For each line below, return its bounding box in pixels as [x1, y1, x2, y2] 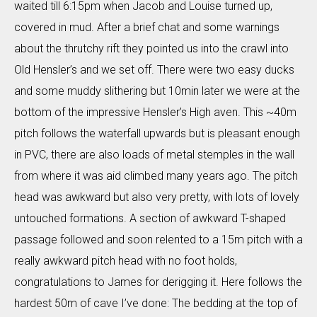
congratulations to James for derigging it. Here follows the [14, 275, 302, 289]
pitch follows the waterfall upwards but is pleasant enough [14, 126, 300, 140]
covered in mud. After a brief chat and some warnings [14, 20, 279, 34]
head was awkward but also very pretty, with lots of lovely [14, 190, 299, 204]
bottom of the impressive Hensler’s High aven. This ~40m [14, 105, 296, 119]
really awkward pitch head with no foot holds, [14, 253, 237, 267]
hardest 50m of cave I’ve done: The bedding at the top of [14, 296, 297, 310]
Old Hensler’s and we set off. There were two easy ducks [14, 62, 294, 76]
